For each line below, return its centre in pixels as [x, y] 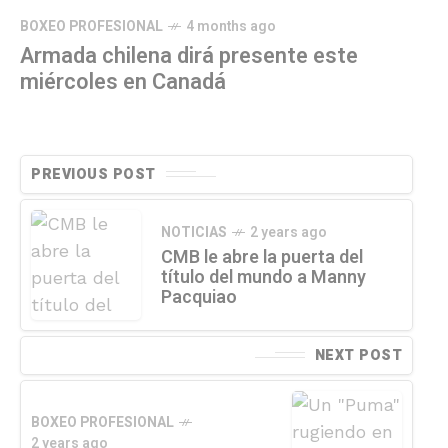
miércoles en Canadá [123, 81]
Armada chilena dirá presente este [189, 55]
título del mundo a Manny [263, 277]
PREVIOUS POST [93, 174]
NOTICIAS [194, 232]
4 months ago [231, 26]
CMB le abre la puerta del [262, 257]
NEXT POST [358, 355]
